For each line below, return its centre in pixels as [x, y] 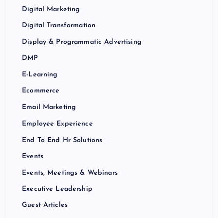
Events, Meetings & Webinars [70, 173]
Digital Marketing [51, 10]
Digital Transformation [59, 26]
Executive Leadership [57, 189]
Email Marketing [49, 108]
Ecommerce [41, 91]
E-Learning [40, 75]
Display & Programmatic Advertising [82, 42]
